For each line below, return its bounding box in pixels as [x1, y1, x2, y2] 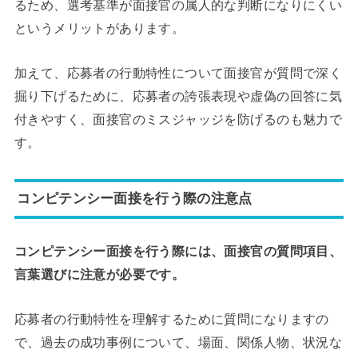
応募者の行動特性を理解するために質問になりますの [14, 311, 329, 326]
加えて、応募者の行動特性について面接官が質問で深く [14, 65, 343, 80]
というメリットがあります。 [14, 21, 185, 36]
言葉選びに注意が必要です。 [14, 267, 185, 282]
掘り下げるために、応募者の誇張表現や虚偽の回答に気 [14, 88, 343, 103]
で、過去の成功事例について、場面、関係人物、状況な [14, 334, 343, 349]
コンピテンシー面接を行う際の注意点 [17, 190, 253, 207]
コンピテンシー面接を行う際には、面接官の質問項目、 [14, 244, 343, 259]
